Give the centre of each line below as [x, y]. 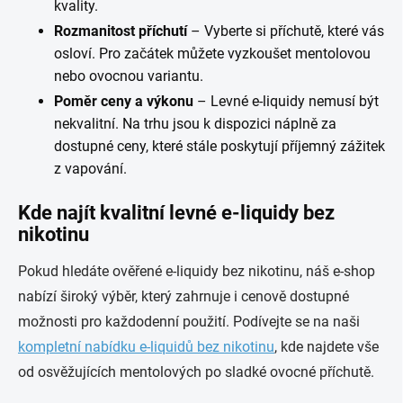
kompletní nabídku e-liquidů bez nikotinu [146, 347]
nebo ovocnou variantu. [129, 76]
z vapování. [90, 169]
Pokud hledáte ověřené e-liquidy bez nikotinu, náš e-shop [197, 271]
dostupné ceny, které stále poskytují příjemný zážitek [219, 146]
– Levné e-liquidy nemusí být [286, 101]
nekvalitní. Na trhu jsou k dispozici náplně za [195, 124]
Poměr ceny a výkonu [124, 101]
